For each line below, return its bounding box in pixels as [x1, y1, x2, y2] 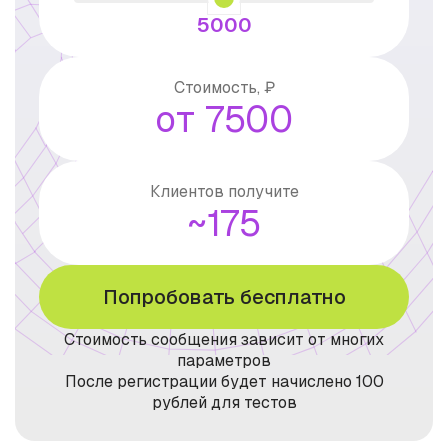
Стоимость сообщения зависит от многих [64, 329, 384, 350]
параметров [177, 350, 271, 371]
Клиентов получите [149, 181, 299, 202]
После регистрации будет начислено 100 [64, 371, 384, 392]
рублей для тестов [151, 392, 297, 413]
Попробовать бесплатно [102, 284, 346, 310]
